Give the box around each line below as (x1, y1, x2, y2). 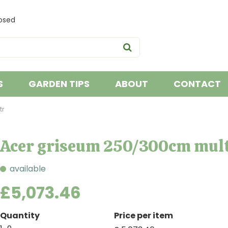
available (10, 163, 46, 175)
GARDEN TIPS (28, 77, 90, 90)
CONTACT (173, 77, 221, 90)
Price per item (114, 210, 173, 221)
